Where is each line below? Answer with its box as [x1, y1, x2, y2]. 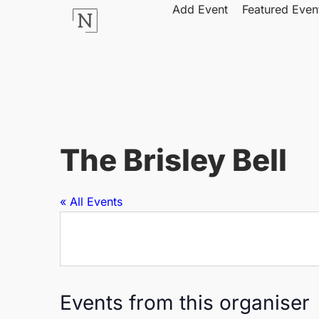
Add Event [172, 2, 228, 16]
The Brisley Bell [60, 142, 287, 178]
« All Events [60, 194, 122, 209]
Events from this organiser [60, 291, 310, 315]
